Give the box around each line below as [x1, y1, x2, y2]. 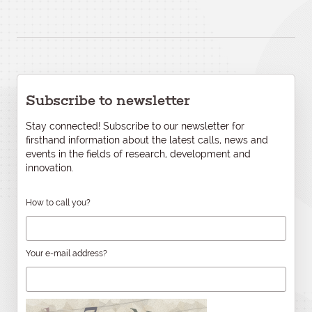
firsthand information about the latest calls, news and [26, 134, 268, 146]
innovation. [26, 162, 74, 173]
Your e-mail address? [26, 249, 107, 258]
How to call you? [26, 198, 91, 208]
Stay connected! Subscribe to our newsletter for [26, 120, 244, 132]
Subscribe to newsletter [26, 92, 190, 109]
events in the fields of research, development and [26, 148, 251, 159]
